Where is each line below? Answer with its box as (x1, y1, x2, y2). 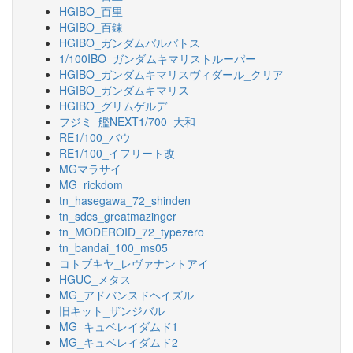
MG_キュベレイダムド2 (59, 334, 178, 350)
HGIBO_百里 (59, 3, 123, 19)
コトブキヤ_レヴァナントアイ (59, 255, 209, 271)
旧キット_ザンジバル (59, 303, 165, 318)
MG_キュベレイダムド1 (59, 318, 178, 334)
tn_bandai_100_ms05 (59, 240, 168, 255)
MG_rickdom (59, 176, 123, 192)
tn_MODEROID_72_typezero (59, 224, 204, 240)
